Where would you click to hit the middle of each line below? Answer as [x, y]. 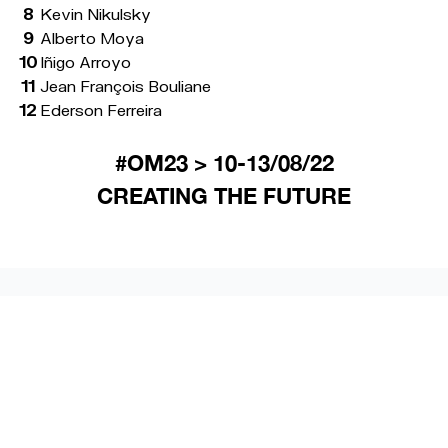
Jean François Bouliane [125, 86]
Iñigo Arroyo [85, 62]
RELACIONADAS [135, 370]
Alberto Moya [92, 38]
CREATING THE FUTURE [224, 196]
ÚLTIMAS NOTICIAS [157, 334]
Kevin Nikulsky [95, 14]
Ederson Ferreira [101, 110]
